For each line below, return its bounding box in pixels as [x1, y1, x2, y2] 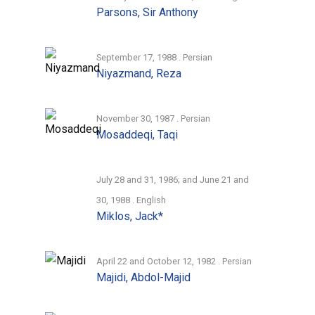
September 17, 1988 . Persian [96, 51, 213, 63]
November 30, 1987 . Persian [96, 112, 211, 124]
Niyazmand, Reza [96, 66, 182, 80]
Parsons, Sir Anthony [96, 5, 199, 19]
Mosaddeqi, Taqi [96, 127, 179, 141]
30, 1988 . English [96, 194, 167, 205]
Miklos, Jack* [96, 209, 164, 223]
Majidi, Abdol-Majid [96, 270, 191, 284]
